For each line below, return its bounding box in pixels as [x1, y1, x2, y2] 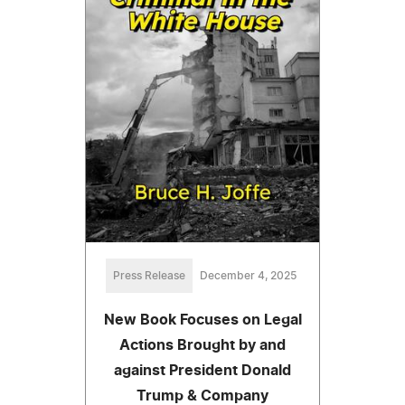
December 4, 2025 [199, 269, 297, 281]
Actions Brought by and [119, 337, 286, 353]
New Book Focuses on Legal [103, 312, 302, 327]
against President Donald [114, 363, 291, 378]
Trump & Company [137, 388, 268, 403]
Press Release [112, 269, 185, 281]
